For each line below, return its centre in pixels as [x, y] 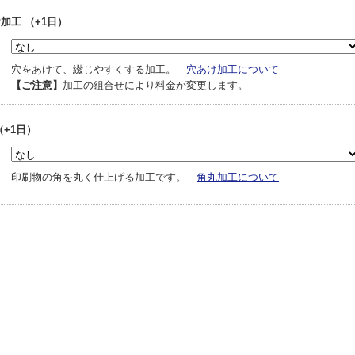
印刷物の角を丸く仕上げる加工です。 [104, 177]
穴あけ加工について [233, 69]
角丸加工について [238, 177]
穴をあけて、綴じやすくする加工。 [99, 69]
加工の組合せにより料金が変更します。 [155, 85]
